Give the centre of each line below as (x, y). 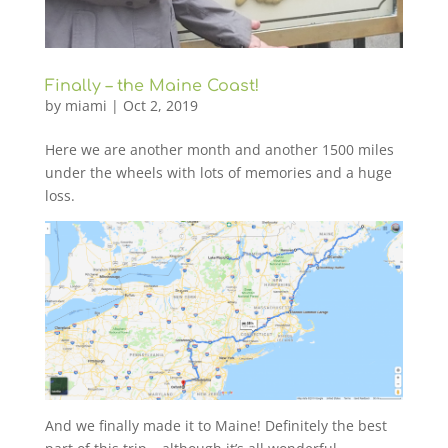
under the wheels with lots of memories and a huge (218, 173)
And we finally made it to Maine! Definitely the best (215, 426)
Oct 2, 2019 (160, 106)
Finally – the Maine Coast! (151, 86)
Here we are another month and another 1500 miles (219, 150)
